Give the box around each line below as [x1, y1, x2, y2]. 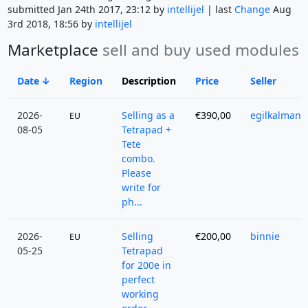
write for [121, 181, 161, 195]
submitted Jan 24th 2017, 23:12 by [7, 3, 167, 16]
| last [203, 3, 234, 16]
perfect [121, 273, 155, 287]
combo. [121, 152, 155, 166]
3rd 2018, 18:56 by [7, 17, 95, 31]
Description [121, 74, 176, 88]
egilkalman [250, 109, 301, 122]
